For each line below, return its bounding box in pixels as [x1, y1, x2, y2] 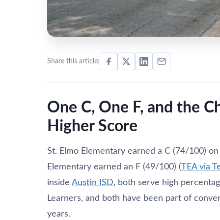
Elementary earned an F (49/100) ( [47, 162, 181, 171]
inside [47, 178, 72, 187]
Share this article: [47, 57, 100, 65]
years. [47, 209, 70, 219]
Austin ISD [72, 178, 113, 187]
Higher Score [47, 118, 137, 134]
